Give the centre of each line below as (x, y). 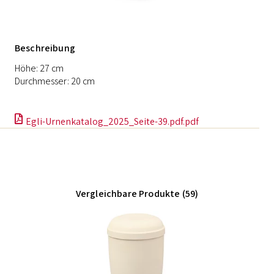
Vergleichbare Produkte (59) (137, 194)
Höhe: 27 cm (39, 68)
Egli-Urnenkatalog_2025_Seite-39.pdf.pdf (112, 121)
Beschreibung (45, 48)
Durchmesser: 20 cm (55, 81)
